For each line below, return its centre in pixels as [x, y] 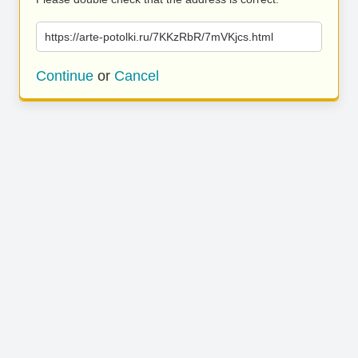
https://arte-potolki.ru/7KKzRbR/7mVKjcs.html [159, 37]
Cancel [137, 76]
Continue [65, 76]
